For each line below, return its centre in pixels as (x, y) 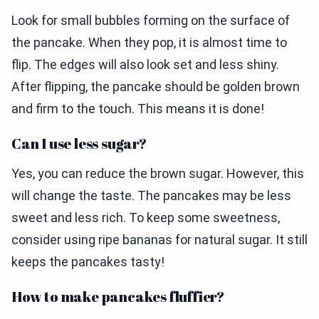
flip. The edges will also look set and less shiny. (145, 65)
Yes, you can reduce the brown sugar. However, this (158, 174)
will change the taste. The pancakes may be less (151, 196)
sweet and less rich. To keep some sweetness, (146, 218)
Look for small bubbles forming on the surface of (151, 21)
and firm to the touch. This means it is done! (138, 109)
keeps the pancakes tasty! (88, 262)
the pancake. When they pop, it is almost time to (149, 43)
